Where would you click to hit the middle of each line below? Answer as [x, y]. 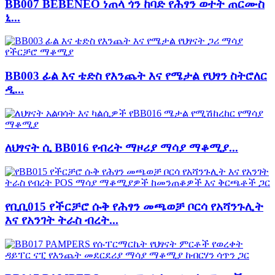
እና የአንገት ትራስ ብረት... [62, 220]
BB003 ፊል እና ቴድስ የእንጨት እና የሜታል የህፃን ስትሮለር [136, 76]
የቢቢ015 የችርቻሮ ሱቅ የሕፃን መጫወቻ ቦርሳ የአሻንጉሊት [134, 206]
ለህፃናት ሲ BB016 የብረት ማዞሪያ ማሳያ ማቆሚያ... [122, 148]
